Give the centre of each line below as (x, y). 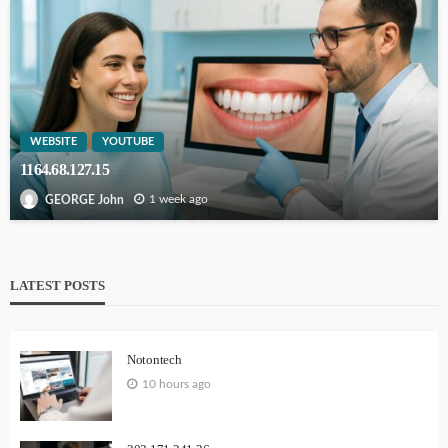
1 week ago (178, 199)
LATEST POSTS (57, 285)
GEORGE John (84, 199)
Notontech (154, 359)
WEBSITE (53, 142)
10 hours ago (176, 383)
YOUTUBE (128, 142)
